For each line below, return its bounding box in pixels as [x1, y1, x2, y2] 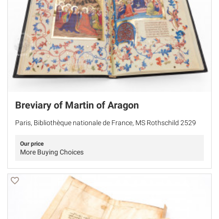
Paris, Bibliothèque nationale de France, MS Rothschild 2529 [15, 118, 196, 127]
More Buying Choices [20, 148, 84, 156]
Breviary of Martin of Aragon [15, 99, 139, 111]
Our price [20, 140, 44, 147]
